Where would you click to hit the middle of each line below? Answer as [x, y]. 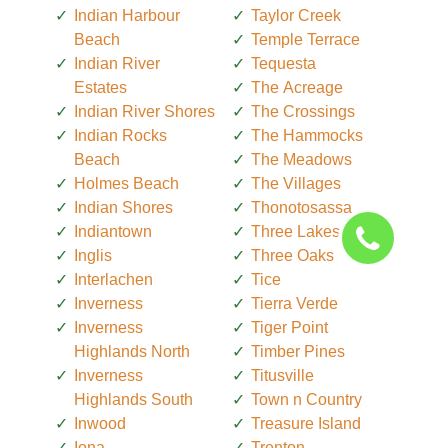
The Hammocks [307, 136]
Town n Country [306, 400]
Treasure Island [306, 424]
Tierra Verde [294, 304]
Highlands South [133, 400]
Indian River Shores [144, 112]
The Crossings [303, 112]
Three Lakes [295, 232]
